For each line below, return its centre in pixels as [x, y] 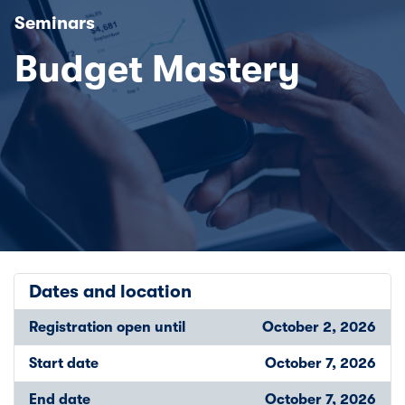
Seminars [55, 23]
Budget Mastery [157, 69]
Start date [64, 363]
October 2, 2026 [319, 327]
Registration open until [107, 327]
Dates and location [110, 291]
